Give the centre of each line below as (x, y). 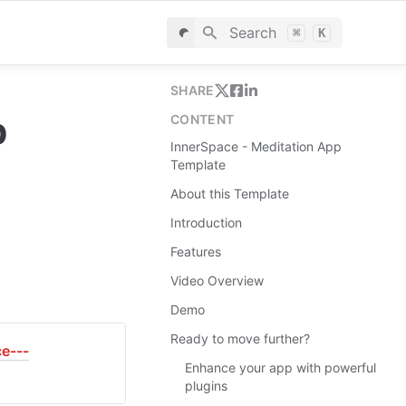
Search (252, 33)
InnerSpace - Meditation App (256, 146)
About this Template (230, 193)
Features (196, 251)
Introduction (206, 222)
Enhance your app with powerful (280, 367)
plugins (206, 386)
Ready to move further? (240, 338)
